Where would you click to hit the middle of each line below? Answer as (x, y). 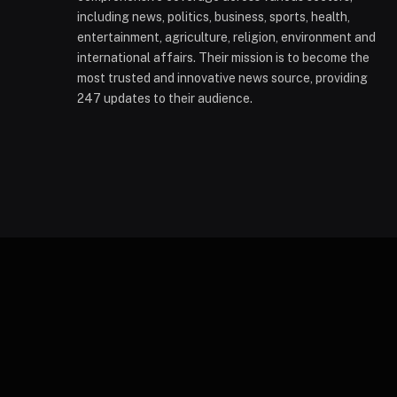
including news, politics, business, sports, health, (214, 16)
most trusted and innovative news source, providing (222, 78)
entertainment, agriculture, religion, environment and (226, 37)
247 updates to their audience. (165, 98)
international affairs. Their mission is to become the (223, 57)
